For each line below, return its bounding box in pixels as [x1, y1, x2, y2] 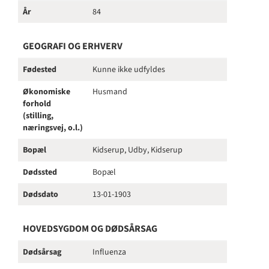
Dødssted [23, 166, 57, 178]
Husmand [92, 86, 127, 98]
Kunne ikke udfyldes [92, 64, 165, 76]
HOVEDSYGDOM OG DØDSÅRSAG [23, 222, 157, 235]
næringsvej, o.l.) [23, 122, 83, 134]
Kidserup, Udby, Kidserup [92, 144, 183, 156]
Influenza [92, 246, 128, 258]
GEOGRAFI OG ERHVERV [23, 40, 122, 53]
